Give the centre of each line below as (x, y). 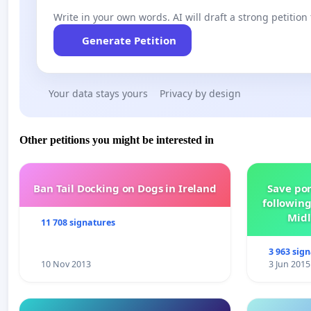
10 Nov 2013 (66, 264)
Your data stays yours (98, 93)
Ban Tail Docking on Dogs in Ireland (125, 188)
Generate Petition (129, 40)
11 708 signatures (78, 223)
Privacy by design (200, 93)
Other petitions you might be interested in (117, 140)
